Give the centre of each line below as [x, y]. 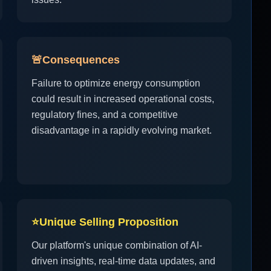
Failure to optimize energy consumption [116, 83]
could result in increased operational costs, [123, 99]
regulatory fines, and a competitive [105, 115]
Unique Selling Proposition [109, 222]
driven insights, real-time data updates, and [123, 261]
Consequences [81, 60]
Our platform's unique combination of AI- [117, 245]
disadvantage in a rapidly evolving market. [122, 130]
